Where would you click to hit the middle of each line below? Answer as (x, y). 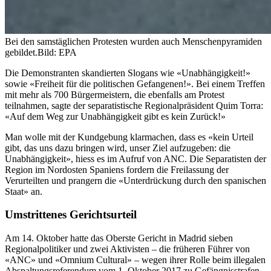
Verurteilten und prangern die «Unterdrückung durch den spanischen (135, 180)
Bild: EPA (57, 52)
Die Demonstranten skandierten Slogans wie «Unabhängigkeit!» (128, 73)
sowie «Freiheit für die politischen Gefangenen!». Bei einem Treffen (135, 83)
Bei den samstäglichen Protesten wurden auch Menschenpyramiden (133, 41)
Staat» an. (24, 191)
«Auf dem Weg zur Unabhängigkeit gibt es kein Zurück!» (115, 116)
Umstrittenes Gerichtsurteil (71, 215)
